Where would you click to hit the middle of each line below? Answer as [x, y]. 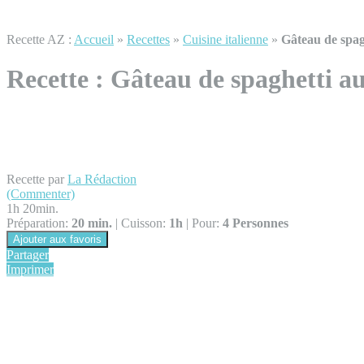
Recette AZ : [40, 39]
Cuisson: [143, 223]
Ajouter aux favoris [57, 239]
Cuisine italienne [225, 39]
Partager [28, 254]
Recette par [37, 179]
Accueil [94, 39]
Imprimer [30, 269]
